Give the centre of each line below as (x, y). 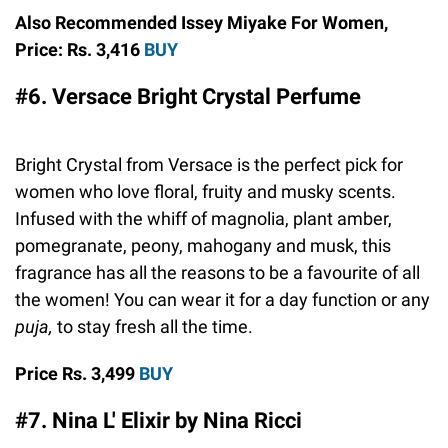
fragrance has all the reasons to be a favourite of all (217, 272)
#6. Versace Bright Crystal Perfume (188, 96)
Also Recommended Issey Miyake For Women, (201, 22)
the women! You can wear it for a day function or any (222, 299)
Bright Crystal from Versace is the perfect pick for (209, 164)
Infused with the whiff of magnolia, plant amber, (203, 218)
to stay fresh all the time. (155, 326)
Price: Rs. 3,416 (79, 49)
